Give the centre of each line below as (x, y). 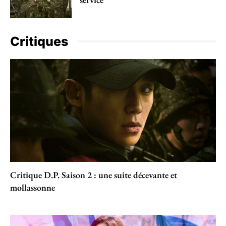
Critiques (39, 41)
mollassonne (33, 187)
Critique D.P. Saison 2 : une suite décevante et (94, 175)
